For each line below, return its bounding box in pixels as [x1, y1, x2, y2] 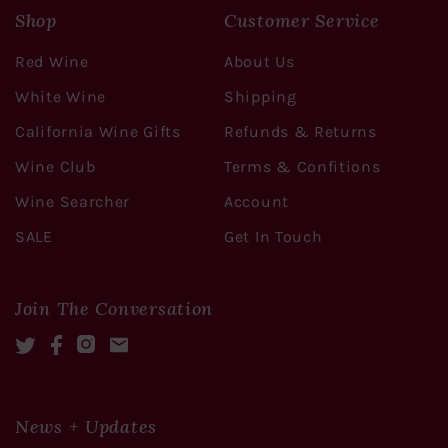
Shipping [224, 86, 297, 106]
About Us [224, 51, 295, 71]
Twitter [35, 334, 82, 350]
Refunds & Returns [224, 121, 377, 141]
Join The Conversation [15, 296, 214, 320]
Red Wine [15, 51, 89, 71]
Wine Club [15, 156, 96, 176]
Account [224, 191, 289, 211]
